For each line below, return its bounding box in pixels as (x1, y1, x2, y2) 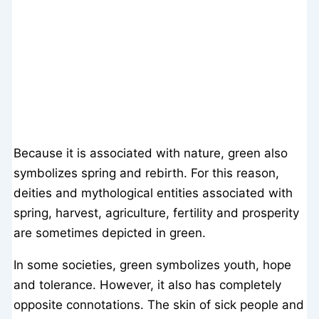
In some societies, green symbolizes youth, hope (14, 258, 292, 273)
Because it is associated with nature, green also (14, 146, 288, 161)
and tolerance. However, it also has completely (14, 278, 282, 293)
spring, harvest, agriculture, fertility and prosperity (14, 206, 300, 221)
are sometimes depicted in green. (14, 226, 206, 241)
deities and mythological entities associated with (14, 186, 293, 201)
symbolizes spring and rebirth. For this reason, (14, 166, 280, 181)
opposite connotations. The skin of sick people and (14, 298, 305, 313)
